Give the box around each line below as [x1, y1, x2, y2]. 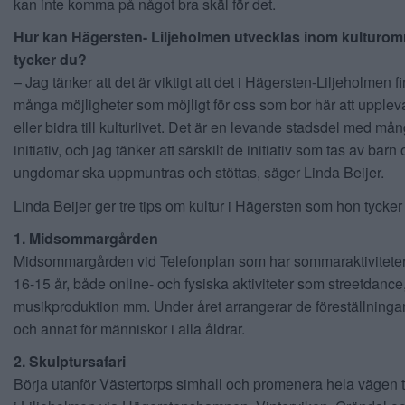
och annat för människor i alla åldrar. [14, 317, 245, 339]
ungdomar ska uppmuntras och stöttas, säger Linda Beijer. [14, 162, 384, 184]
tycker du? [14, 49, 87, 71]
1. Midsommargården [14, 227, 158, 249]
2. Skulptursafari [14, 350, 126, 372]
